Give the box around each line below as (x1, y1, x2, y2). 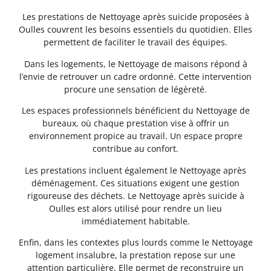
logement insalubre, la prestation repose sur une (36, 249, 235, 261)
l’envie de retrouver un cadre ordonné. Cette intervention (19, 70, 252, 82)
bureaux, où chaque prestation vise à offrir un (42, 117, 229, 129)
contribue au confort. (93, 143, 178, 155)
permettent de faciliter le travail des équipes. (44, 36, 227, 48)
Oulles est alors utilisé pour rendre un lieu (49, 202, 222, 214)
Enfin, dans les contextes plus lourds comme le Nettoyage (18, 236, 253, 248)
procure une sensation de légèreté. (64, 83, 207, 95)
